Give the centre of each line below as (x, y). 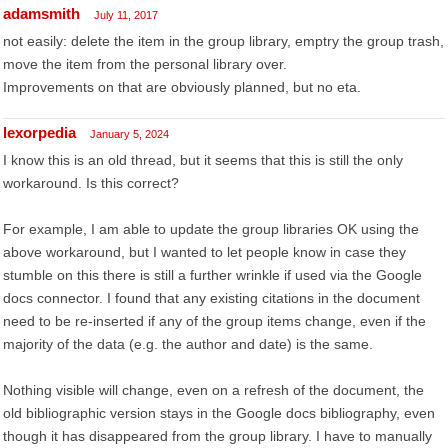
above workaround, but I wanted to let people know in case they (204, 252)
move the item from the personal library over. (145, 64)
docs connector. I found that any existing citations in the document (211, 298)
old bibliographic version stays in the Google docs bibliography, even (219, 413)
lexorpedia (39, 132)
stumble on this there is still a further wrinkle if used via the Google (212, 275)
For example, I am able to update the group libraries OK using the (211, 229)
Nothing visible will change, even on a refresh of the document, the (213, 390)
